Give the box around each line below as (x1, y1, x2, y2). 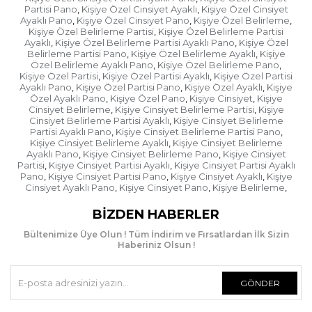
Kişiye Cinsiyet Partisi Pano (47, 171, 166, 182)
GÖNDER (240, 278, 280, 289)
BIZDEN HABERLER (93, 207, 219, 223)
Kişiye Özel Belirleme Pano (157, 59, 279, 71)
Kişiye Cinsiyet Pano (119, 182, 208, 194)
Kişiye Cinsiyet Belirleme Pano (82, 148, 219, 160)
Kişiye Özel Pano (109, 93, 185, 104)
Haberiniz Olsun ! (117, 240, 195, 251)
